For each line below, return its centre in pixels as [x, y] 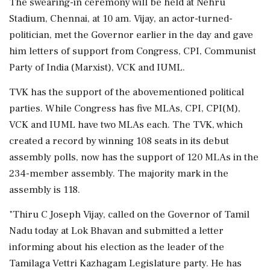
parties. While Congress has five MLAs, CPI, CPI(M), [125, 108]
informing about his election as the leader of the [117, 247]
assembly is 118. [45, 190]
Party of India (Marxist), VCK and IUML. [97, 67]
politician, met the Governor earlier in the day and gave [131, 35]
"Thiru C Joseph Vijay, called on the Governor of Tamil [129, 214]
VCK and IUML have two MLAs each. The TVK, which [126, 124]
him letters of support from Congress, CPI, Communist [133, 51]
